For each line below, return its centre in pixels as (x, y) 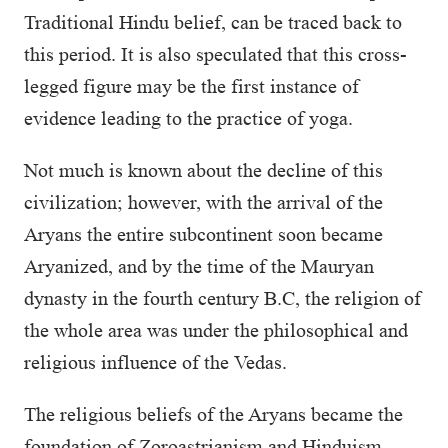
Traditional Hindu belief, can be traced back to (213, 22)
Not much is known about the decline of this (203, 170)
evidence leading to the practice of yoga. (188, 118)
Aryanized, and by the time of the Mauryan (199, 266)
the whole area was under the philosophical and (216, 330)
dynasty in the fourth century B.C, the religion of (222, 298)
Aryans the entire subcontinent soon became (203, 234)
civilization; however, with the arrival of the (203, 202)
